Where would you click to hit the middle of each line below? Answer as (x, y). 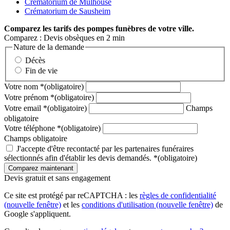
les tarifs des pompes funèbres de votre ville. (117, 29)
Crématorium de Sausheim (68, 11)
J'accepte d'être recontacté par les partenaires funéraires (105, 148)
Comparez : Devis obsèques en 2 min (64, 38)
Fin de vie (41, 70)
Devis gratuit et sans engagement (57, 178)
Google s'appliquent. (37, 214)
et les (71, 204)
